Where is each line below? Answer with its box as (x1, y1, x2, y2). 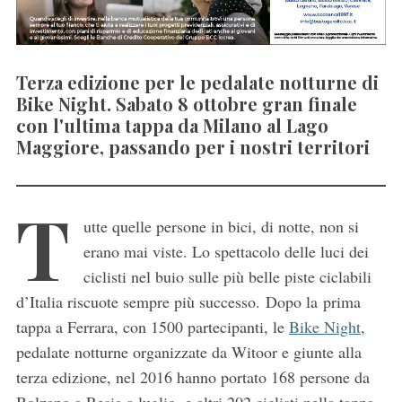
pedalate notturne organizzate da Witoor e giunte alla (15, 340, 362, 363)
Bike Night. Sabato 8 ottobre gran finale (15, 91, 357, 116)
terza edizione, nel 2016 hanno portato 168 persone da (15, 365, 370, 388)
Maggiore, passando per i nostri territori (15, 134, 370, 159)
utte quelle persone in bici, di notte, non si (83, 214, 359, 237)
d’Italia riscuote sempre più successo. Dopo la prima (15, 290, 361, 312)
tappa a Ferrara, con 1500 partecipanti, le (15, 315, 289, 337)
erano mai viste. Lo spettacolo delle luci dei (83, 240, 369, 262)
